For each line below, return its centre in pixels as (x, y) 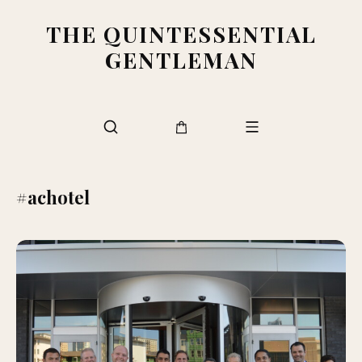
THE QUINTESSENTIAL (181, 34)
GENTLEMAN (181, 60)
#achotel (53, 197)
